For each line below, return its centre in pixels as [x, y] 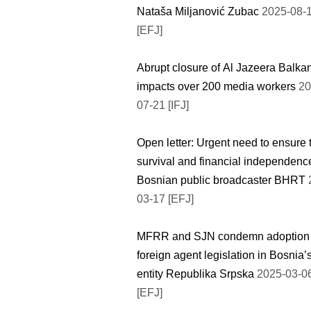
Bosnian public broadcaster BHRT [222, 180]
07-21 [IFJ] [163, 105]
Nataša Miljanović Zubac [199, 11]
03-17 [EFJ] [165, 199]
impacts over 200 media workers [216, 86]
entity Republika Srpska [197, 274]
